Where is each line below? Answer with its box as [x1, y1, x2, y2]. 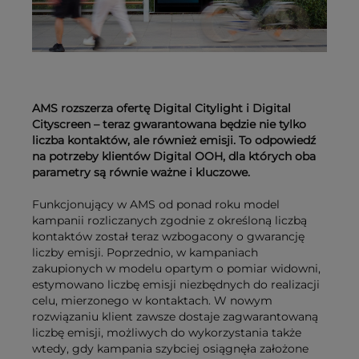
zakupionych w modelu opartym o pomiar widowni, [32, 261, 321, 276]
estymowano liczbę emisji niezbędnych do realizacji [32, 277, 320, 292]
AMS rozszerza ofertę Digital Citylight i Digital [32, 101, 291, 116]
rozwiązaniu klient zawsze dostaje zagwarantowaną [32, 309, 318, 325]
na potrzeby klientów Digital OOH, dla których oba [32, 149, 316, 164]
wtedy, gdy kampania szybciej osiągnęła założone [32, 341, 309, 357]
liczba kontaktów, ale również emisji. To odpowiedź [32, 133, 316, 148]
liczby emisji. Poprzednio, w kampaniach [32, 245, 258, 260]
